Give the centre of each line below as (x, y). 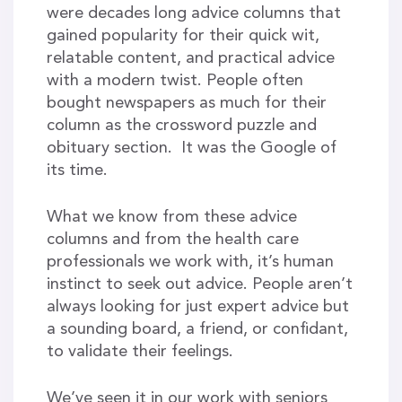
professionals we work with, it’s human (190, 262)
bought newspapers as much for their (186, 103)
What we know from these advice (171, 217)
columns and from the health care (172, 239)
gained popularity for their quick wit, (183, 35)
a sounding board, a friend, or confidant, (197, 329)
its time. (77, 170)
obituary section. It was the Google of (191, 148)
